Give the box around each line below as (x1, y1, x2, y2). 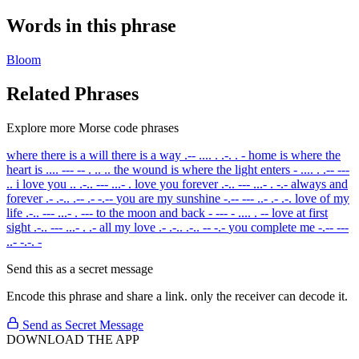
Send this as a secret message (6, 261, 153, 276)
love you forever (135, 176, 218, 191)
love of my (295, 191, 349, 205)
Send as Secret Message (19, 317, 143, 332)
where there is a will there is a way (6, 147, 181, 162)
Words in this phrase (6, 14, 176, 36)
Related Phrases (6, 83, 139, 104)
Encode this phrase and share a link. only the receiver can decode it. (6, 288, 348, 303)
